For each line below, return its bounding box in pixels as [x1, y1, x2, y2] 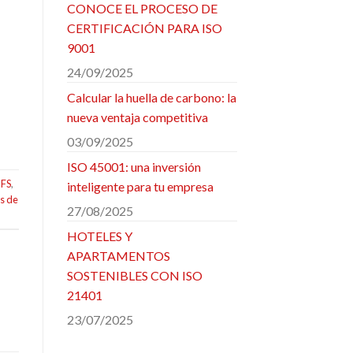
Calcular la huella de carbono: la [66, 89, 236, 105]
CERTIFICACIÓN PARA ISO [66, 20, 222, 35]
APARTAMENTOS [66, 247, 170, 263]
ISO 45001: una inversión [66, 158, 201, 174]
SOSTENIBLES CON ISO [66, 267, 203, 283]
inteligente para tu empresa [66, 178, 214, 194]
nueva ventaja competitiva [66, 109, 208, 124]
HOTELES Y [66, 228, 132, 243]
